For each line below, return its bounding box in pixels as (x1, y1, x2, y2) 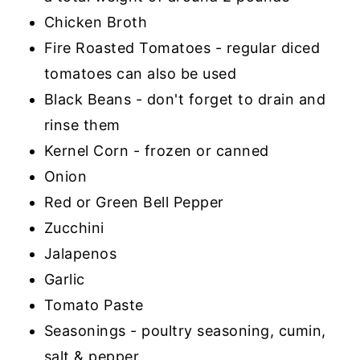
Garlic (43, 270, 85, 288)
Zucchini (43, 219, 104, 236)
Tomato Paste (43, 296, 144, 313)
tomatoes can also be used (43, 64, 237, 82)
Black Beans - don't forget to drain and (43, 90, 326, 108)
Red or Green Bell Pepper (43, 193, 224, 211)
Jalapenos (43, 244, 117, 262)
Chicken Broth (43, 13, 148, 31)
